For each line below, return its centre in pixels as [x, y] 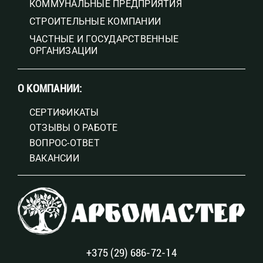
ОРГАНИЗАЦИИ [63, 50]
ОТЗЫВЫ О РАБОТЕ [73, 127]
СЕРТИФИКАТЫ [64, 112]
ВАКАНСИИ [54, 158]
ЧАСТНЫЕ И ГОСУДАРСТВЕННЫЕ [104, 39]
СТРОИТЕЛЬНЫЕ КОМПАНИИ [95, 21]
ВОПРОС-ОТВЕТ [64, 143]
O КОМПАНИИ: [50, 88]
